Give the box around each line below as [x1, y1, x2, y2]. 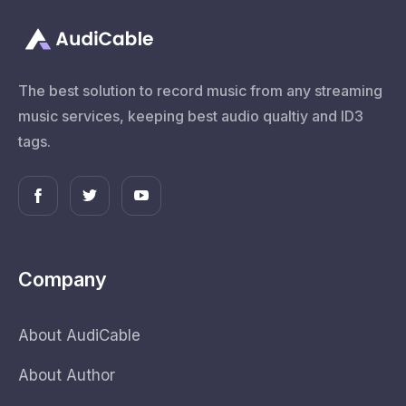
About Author [18, 365, 115, 384]
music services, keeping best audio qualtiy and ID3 [18, 106, 363, 125]
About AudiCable [18, 325, 140, 344]
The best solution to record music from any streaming [18, 81, 382, 100]
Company [18, 266, 107, 291]
